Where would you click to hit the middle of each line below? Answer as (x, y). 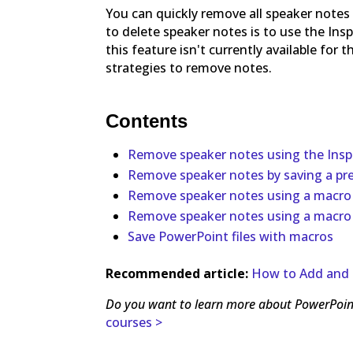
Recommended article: (179, 274)
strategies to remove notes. (189, 67)
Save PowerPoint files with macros (231, 237)
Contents (147, 121)
